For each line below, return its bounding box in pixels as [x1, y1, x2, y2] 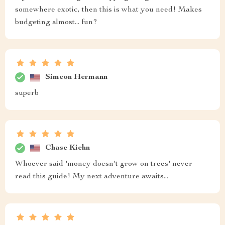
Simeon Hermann [45, 73, 107, 81]
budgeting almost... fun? [15, 19, 97, 27]
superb [15, 89, 39, 97]
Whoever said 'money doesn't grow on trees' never [15, 160, 192, 168]
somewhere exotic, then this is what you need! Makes [15, 6, 202, 14]
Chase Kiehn [45, 144, 90, 152]
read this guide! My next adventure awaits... [15, 173, 168, 181]
